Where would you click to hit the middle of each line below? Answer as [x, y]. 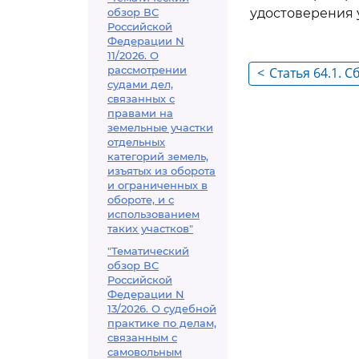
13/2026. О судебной [162, 309]
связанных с [141, 99]
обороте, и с [141, 200]
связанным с [142, 337]
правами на [140, 113]
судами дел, [140, 84]
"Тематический [148, 251]
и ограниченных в [157, 185]
